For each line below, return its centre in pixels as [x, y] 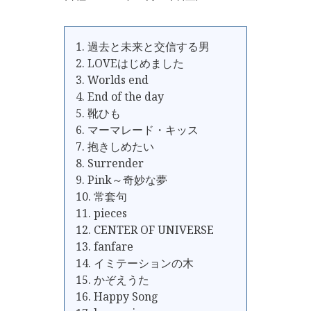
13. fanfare [104, 246]
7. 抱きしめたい [115, 146]
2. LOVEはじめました [130, 63]
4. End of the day [120, 96]
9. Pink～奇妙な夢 [121, 180]
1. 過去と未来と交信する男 [143, 47]
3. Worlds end [112, 80]
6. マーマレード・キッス [137, 130]
